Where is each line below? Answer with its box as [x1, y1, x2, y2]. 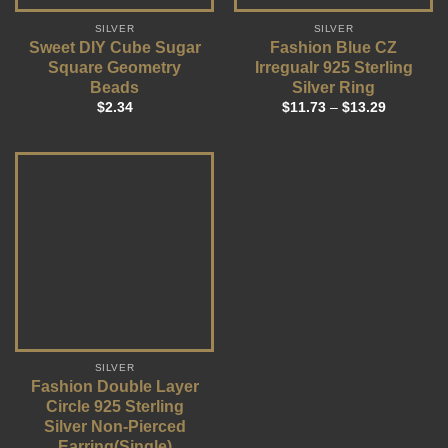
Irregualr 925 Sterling [254, 58, 413, 76]
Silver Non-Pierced [43, 418, 186, 436]
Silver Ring [292, 78, 375, 96]
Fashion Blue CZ [270, 38, 397, 56]
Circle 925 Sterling [45, 398, 184, 416]
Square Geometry [48, 58, 181, 76]
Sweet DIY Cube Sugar [28, 38, 201, 56]
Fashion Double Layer [30, 378, 199, 396]
